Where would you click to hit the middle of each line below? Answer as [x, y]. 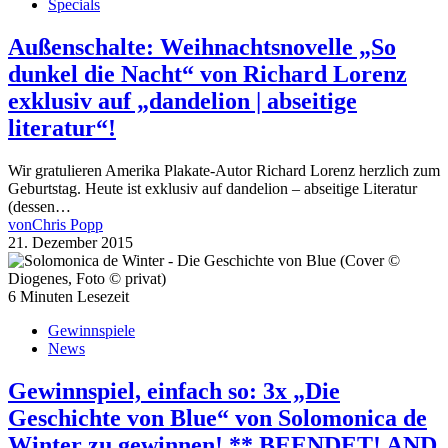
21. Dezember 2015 [70, 242]
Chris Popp [67, 224]
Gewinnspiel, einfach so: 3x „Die [174, 390]
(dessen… [39, 206]
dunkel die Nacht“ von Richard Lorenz [207, 73]
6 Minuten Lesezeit [68, 296]
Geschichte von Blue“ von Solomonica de [217, 417]
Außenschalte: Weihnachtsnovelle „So [202, 46]
